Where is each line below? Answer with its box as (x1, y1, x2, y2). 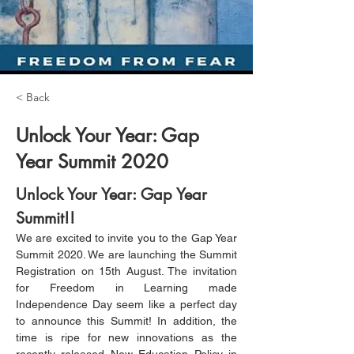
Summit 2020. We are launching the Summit (16, 248, 237, 261)
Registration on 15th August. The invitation (16, 265, 237, 277)
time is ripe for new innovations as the (16, 331, 237, 344)
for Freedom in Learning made (16, 281, 237, 294)
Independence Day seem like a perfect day (16, 298, 237, 311)
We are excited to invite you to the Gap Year (16, 232, 237, 244)
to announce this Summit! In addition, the (16, 314, 237, 327)
